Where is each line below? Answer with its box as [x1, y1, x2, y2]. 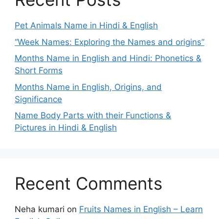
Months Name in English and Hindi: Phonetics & [15, 53, 201, 64]
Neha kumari [15, 204, 65, 215]
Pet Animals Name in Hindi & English [15, 21, 158, 31]
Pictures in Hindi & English [15, 123, 117, 133]
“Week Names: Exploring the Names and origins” [15, 37, 204, 47]
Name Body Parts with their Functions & [15, 110, 171, 121]
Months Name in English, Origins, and [15, 82, 162, 92]
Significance [15, 94, 62, 104]
